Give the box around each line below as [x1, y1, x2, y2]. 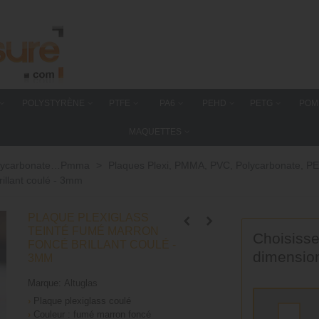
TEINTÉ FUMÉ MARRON [27, 225, 159, 237]
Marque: [27, 278, 61, 288]
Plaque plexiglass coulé [30, 296, 131, 306]
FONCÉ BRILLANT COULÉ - [27, 239, 176, 251]
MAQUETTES [129, 127, 182, 137]
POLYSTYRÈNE [22, 98, 85, 108]
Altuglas [63, 278, 98, 288]
